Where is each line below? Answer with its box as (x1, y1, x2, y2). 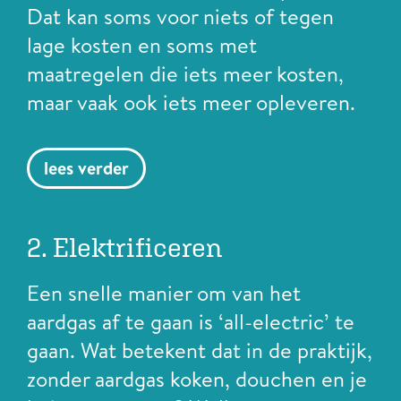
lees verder (44, 155, 129, 180)
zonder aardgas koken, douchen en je (27, 363, 367, 394)
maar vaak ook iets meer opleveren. (27, 87, 355, 118)
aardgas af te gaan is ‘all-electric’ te (27, 305, 354, 337)
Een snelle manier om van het (27, 277, 301, 308)
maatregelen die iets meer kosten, (27, 58, 344, 90)
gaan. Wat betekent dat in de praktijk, (27, 334, 372, 365)
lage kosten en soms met (27, 30, 257, 61)
